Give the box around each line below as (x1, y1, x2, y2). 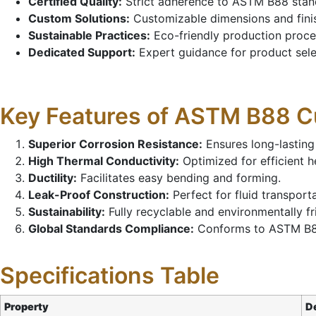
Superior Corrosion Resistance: (28, 136, 202, 151)
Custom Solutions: (28, 11, 130, 25)
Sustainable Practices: (28, 28, 150, 42)
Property (4, 300, 49, 312)
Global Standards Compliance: (28, 221, 194, 236)
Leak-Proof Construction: (28, 187, 169, 202)
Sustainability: (28, 204, 105, 219)
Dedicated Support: (28, 44, 135, 59)
